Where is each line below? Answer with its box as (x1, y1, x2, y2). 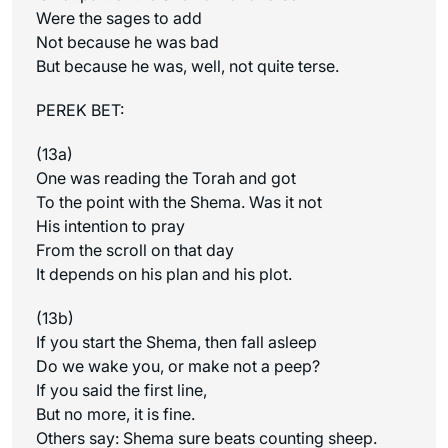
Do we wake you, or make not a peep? (36, 355, 320, 376)
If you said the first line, (36, 379, 207, 400)
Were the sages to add (36, 7, 202, 28)
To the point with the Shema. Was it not (36, 191, 322, 212)
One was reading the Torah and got (36, 167, 296, 188)
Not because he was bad (36, 31, 219, 52)
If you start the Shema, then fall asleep (36, 331, 317, 352)
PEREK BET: (36, 99, 124, 120)
